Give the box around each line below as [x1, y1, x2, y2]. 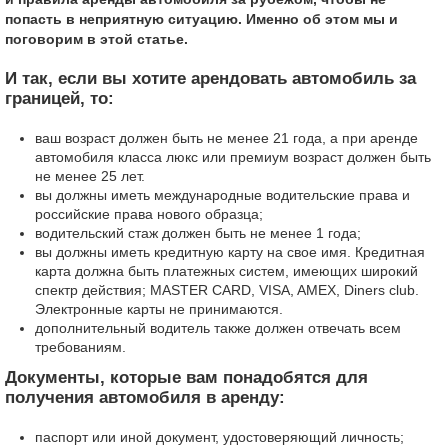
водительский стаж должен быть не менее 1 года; [35, 225, 361, 241]
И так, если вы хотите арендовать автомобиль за [5, 69, 416, 88]
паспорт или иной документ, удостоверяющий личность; [35, 429, 404, 445]
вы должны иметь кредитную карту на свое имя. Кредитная [35, 244, 425, 260]
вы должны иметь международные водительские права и [35, 187, 410, 203]
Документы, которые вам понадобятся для [5, 368, 368, 387]
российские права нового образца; [35, 206, 263, 222]
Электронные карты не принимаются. [35, 301, 283, 317]
